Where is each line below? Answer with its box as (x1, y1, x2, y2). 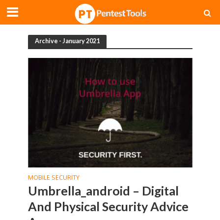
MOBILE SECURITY (27, 173, 80, 182)
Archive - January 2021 (34, 37, 100, 45)
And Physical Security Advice (27, 199, 189, 214)
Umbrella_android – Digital (27, 183, 179, 198)
